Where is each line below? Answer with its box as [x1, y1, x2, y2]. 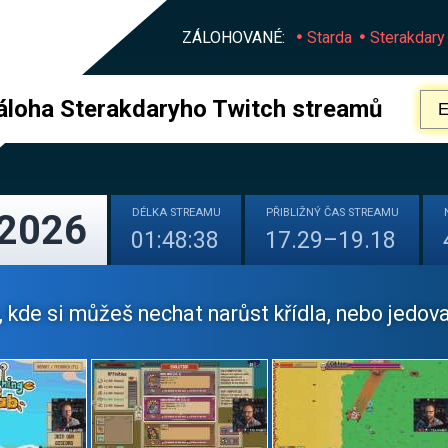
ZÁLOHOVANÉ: [182, 28, 285, 47]
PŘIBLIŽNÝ [266, 206, 324, 219]
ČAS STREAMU [324, 206, 399, 219]
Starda [307, 28, 352, 47]
